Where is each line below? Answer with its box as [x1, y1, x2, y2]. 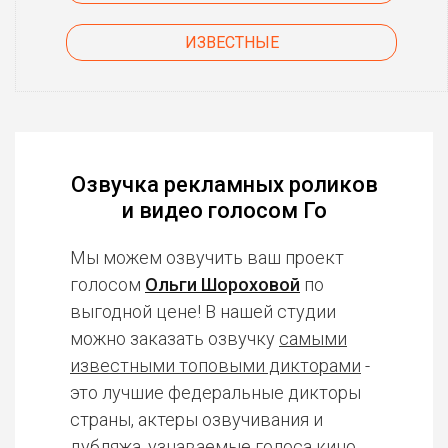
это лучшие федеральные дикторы [70, 382, 361, 403]
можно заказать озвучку [70, 328, 279, 349]
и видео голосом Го [121, 198, 327, 223]
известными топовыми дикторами [70, 355, 361, 376]
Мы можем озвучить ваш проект [70, 247, 344, 268]
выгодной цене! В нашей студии [70, 301, 336, 322]
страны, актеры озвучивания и [70, 409, 323, 430]
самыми [279, 328, 347, 349]
